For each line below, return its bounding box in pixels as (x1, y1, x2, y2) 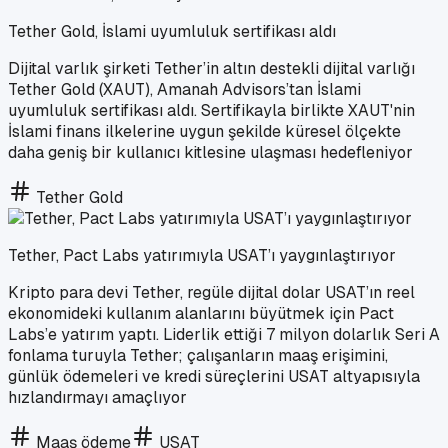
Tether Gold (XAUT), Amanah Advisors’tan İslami (8, 78, 361, 100)
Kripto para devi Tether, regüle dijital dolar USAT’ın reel (8, 281, 415, 303)
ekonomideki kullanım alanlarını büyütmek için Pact (8, 302, 394, 324)
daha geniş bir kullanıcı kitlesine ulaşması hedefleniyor (8, 141, 413, 163)
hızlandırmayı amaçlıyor (8, 386, 187, 408)
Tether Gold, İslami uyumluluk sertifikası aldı (8, 20, 336, 42)
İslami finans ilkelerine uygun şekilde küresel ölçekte (8, 120, 401, 142)
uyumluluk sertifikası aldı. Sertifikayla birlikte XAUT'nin (8, 99, 415, 121)
